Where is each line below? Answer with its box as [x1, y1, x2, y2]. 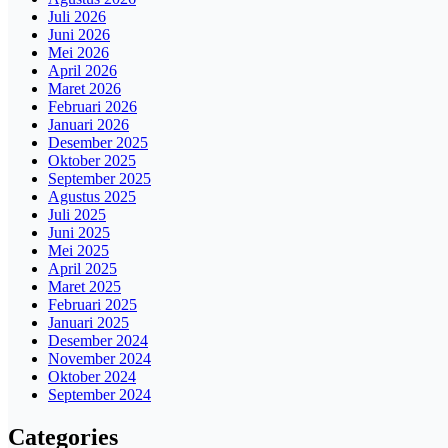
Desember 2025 [48, 133, 148, 151]
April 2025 [48, 259, 117, 277]
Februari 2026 [48, 97, 137, 115]
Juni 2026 [48, 25, 110, 43]
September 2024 [48, 385, 151, 403]
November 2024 [48, 349, 151, 367]
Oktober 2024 [48, 367, 136, 385]
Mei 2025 [48, 241, 109, 259]
